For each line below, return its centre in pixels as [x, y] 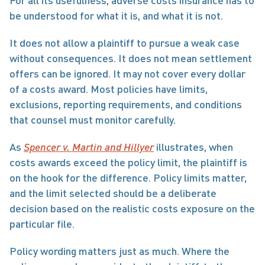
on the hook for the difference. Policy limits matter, [128, 177]
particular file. [42, 224]
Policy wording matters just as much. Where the [119, 251]
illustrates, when [193, 147]
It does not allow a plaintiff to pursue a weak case [125, 43]
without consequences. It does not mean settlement [131, 58]
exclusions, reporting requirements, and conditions [126, 104]
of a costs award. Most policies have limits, [109, 89]
